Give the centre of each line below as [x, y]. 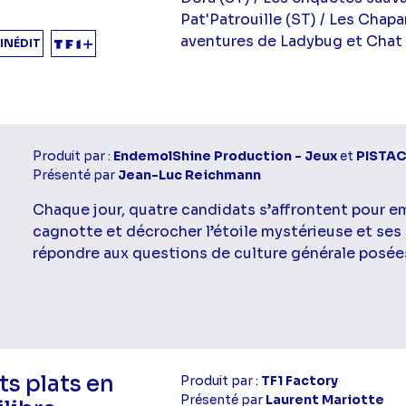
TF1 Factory [300, 381]
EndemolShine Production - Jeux [225, 156]
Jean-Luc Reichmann [189, 175]
